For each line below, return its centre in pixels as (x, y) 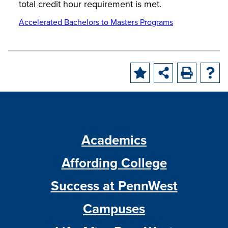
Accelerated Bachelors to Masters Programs (96, 22)
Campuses (114, 209)
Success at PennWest (114, 186)
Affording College (114, 163)
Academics (114, 140)
